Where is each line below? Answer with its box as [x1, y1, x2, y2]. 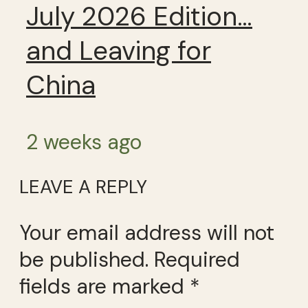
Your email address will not [19, 219, 274, 246]
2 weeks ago [26, 129, 142, 156]
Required [154, 245, 240, 273]
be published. [19, 245, 148, 273]
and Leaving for [26, 33, 211, 68]
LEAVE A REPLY [19, 174, 147, 199]
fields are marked [19, 272, 190, 300]
